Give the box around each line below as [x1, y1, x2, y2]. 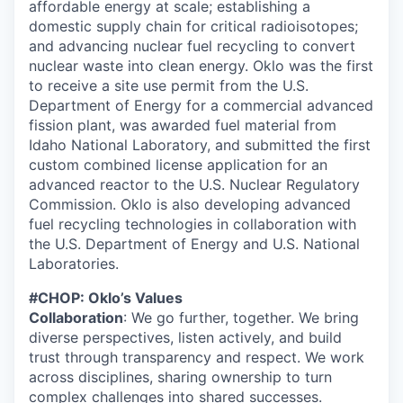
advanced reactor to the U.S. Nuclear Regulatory [29, 175, 360, 193]
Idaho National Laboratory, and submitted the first [29, 136, 371, 154]
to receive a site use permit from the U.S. [29, 76, 309, 94]
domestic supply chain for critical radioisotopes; [29, 17, 358, 35]
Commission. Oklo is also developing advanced [29, 195, 351, 213]
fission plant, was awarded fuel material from [29, 116, 336, 134]
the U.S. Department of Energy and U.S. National [29, 235, 360, 253]
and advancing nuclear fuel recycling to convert [29, 37, 355, 55]
